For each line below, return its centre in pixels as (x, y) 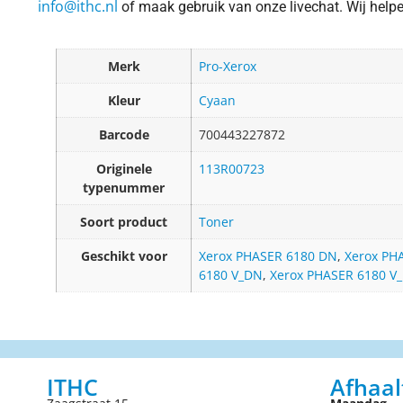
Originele (124, 169)
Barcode (124, 135)
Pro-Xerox (228, 67)
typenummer (124, 188)
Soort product (124, 222)
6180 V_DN (231, 275)
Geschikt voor (124, 256)
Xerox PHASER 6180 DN (268, 256)
